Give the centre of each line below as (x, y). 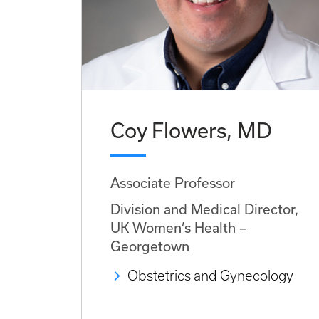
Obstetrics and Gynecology (210, 276)
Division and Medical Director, (204, 209)
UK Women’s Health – (178, 228)
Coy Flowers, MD (191, 131)
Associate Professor (173, 183)
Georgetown (150, 246)
